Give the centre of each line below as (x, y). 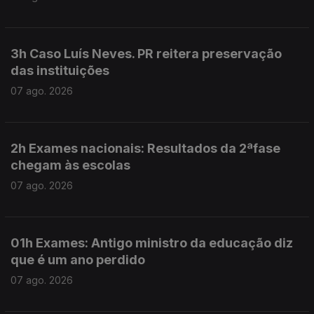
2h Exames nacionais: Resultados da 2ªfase (145, 148)
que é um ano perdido (78, 260)
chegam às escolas (70, 165)
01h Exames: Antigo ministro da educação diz (152, 243)
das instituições (60, 70)
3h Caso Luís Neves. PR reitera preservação (146, 54)
